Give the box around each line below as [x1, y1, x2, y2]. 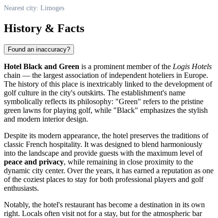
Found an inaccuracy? [8, 46, 70, 54]
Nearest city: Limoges [4, 4, 64, 12]
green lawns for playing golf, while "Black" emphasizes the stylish [4, 106, 208, 115]
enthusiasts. [4, 184, 39, 193]
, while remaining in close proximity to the [64, 158, 193, 166]
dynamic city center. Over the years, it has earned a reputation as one [4, 166, 214, 175]
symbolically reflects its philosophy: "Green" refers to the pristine [4, 97, 203, 106]
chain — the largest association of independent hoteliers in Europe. [4, 71, 208, 80]
